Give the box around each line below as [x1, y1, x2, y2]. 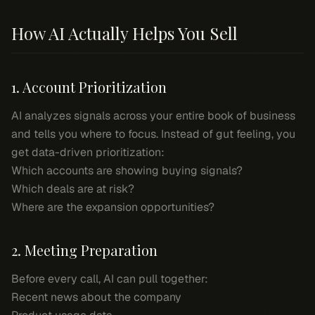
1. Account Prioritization [11, 77, 167, 96]
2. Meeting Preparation [11, 240, 157, 259]
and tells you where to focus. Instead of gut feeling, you [11, 127, 295, 141]
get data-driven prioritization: [11, 145, 165, 160]
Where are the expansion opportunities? [11, 200, 214, 214]
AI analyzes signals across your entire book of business [11, 108, 295, 123]
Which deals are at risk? [11, 181, 134, 196]
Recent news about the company [11, 290, 181, 304]
